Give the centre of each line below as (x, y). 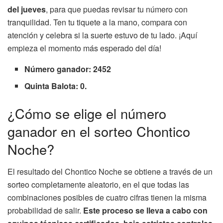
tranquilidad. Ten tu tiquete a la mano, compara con (97, 22)
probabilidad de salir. (44, 210)
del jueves (27, 9)
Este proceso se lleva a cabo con (144, 210)
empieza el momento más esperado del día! (84, 48)
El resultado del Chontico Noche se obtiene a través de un (110, 171)
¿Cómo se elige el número (87, 113)
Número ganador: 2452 (68, 69)
